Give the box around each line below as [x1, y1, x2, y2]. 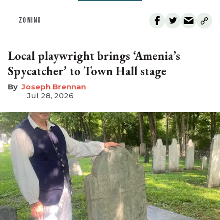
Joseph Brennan [22, 82, 86, 92]
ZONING [19, 16, 42, 26]
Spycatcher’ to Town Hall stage [8, 63, 166, 79]
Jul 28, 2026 [27, 91, 74, 101]
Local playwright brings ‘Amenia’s [8, 48, 180, 64]
